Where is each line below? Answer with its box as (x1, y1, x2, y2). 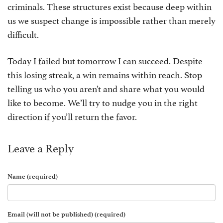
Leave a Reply (7, 138, 74, 155)
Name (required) (7, 173, 58, 180)
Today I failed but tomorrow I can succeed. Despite (7, 53, 203, 67)
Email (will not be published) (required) (7, 211, 125, 218)
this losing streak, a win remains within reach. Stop (7, 67, 202, 81)
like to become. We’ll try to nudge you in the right (7, 95, 198, 109)
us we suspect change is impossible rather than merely (7, 13, 216, 26)
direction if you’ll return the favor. (7, 109, 137, 122)
